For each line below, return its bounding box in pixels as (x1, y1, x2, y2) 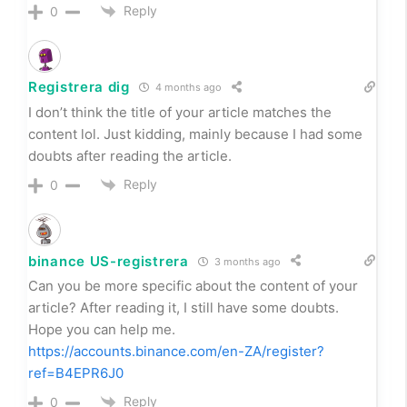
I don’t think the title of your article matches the (28, 103, 332, 121)
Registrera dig (28, 78, 130, 96)
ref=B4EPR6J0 (28, 364, 124, 382)
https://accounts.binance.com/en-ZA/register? (28, 342, 324, 360)
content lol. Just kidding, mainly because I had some (28, 124, 362, 143)
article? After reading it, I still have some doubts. (28, 299, 339, 316)
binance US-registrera (28, 252, 189, 270)
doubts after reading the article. (28, 146, 232, 164)
